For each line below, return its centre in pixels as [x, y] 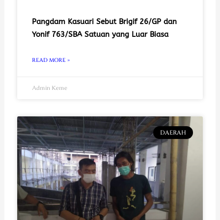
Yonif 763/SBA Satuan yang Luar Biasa [100, 35]
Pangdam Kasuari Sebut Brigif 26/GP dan [104, 22]
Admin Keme [49, 88]
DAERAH [173, 133]
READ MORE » [51, 60]
